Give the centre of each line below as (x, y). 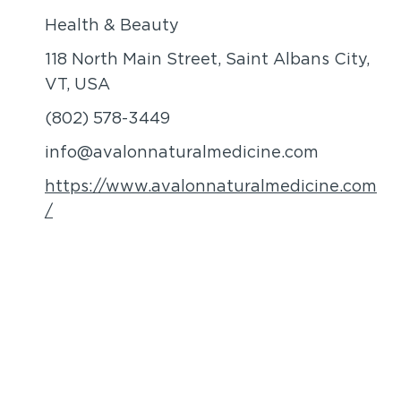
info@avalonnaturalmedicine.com (182, 154)
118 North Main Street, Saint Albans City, (207, 60)
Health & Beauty (112, 26)
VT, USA (77, 85)
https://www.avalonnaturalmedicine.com (211, 188)
